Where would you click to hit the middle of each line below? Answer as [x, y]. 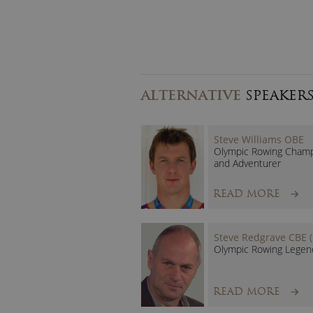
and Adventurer [247, 163]
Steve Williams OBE [259, 139]
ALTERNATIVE [191, 95]
